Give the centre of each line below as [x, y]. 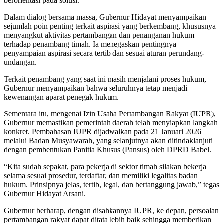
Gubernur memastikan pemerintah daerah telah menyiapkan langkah [111, 122]
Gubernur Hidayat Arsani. [45, 193]
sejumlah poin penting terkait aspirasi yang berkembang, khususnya [110, 26]
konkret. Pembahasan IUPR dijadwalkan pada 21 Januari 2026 [103, 131]
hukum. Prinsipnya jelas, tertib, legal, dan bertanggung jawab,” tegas [111, 184]
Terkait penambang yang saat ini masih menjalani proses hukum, [105, 79]
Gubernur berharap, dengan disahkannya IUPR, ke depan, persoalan [111, 210]
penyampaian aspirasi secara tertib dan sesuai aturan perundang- [104, 53]
